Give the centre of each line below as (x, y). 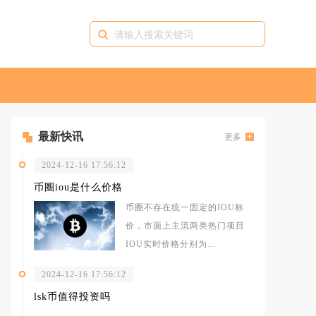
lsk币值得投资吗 (72, 297)
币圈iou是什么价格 (78, 187)
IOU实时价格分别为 (166, 244)
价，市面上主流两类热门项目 (185, 226)
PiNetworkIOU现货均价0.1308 (188, 262)
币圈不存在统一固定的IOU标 (185, 207)
